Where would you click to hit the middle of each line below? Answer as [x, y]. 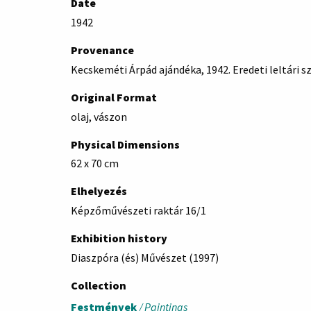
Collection [99, 285]
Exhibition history [119, 238]
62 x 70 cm [95, 163]
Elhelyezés [99, 191]
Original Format [114, 97]
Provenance [102, 50]
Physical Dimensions [125, 144]
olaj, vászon [99, 116]
